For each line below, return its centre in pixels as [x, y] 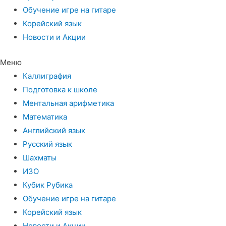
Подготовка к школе [60, 89]
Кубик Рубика [48, 185]
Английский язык [54, 130]
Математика [45, 117]
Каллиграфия [47, 76]
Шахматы [40, 157]
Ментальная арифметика [68, 103]
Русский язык [47, 144]
